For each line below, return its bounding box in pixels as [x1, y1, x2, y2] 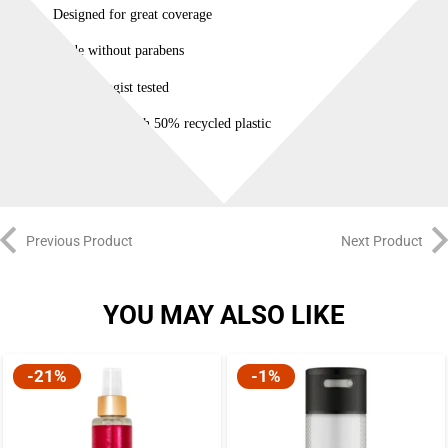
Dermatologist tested [52, 79, 169, 95]
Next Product [340, 233, 423, 250]
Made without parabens [52, 43, 184, 59]
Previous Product [25, 233, 133, 250]
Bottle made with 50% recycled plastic [52, 116, 271, 132]
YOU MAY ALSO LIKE [103, 299, 345, 330]
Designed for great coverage [52, 6, 212, 22]
